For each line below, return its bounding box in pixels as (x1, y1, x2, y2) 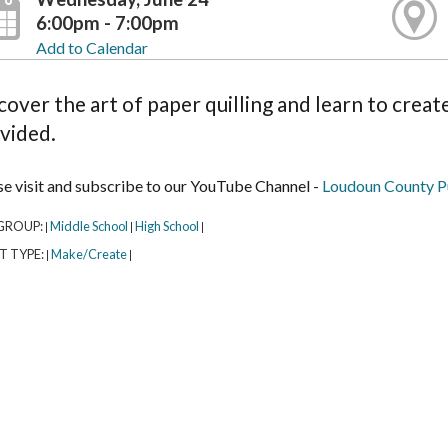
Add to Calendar (35, 37, 148, 57)
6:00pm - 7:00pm (35, 11, 179, 34)
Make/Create (50, 246, 127, 263)
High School (134, 218, 199, 235)
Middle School (49, 218, 128, 235)
